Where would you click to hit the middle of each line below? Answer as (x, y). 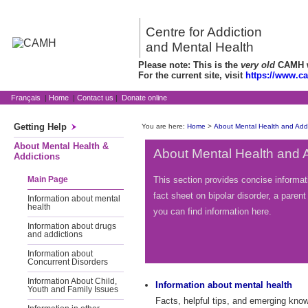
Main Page (48, 179)
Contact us (95, 98)
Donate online (144, 98)
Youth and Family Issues (73, 289)
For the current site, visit (192, 75)
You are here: (164, 126)
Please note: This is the (189, 65)
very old (258, 65)
